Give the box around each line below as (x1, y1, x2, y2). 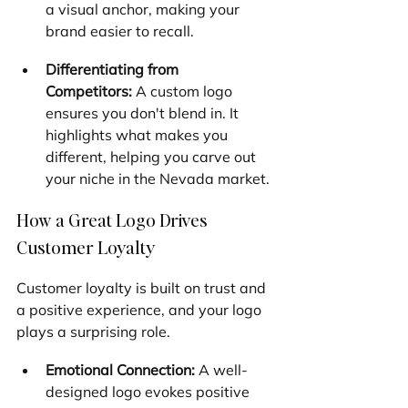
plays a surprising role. (16, 321, 170, 341)
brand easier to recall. (46, 21, 194, 40)
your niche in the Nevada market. (46, 168, 270, 188)
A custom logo (132, 81, 236, 100)
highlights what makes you (46, 125, 231, 144)
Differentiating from (46, 59, 182, 78)
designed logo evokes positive (46, 382, 253, 401)
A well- (195, 360, 248, 379)
